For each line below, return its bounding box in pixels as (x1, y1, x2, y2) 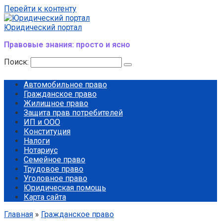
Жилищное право (24, 99, 88, 108)
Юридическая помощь (24, 183, 106, 192)
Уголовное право (24, 174, 87, 183)
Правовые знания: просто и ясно (4, 40, 130, 49)
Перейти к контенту (4, 4, 76, 13)
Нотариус (24, 146, 58, 155)
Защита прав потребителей (24, 108, 123, 117)
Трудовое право (24, 164, 83, 174)
